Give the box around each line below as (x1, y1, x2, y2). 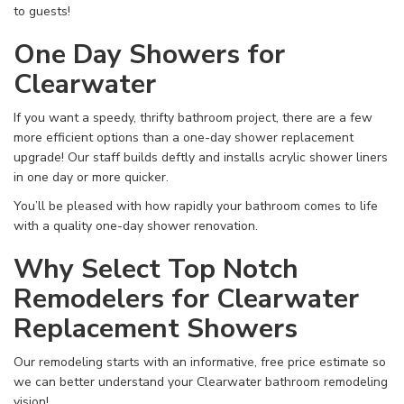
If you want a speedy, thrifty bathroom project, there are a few (14, 108, 372, 126)
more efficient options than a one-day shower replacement (14, 128, 353, 146)
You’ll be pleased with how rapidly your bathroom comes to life (14, 197, 378, 215)
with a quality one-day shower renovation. (14, 216, 258, 234)
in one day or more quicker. (14, 168, 169, 186)
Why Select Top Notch (14, 250, 298, 288)
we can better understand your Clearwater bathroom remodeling (14, 372, 388, 390)
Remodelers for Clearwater (14, 280, 359, 317)
